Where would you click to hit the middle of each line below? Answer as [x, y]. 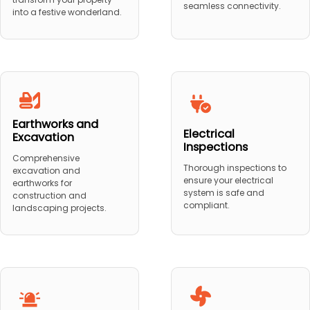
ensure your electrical [228, 180]
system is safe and [224, 192]
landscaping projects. [59, 208]
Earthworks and [55, 125]
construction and [49, 196]
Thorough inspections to [235, 167]
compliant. [206, 205]
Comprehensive [46, 158]
